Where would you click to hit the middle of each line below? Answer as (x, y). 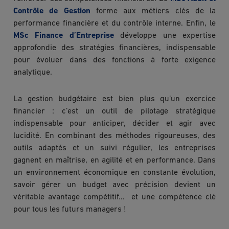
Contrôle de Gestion (52, 11)
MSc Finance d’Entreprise (64, 36)
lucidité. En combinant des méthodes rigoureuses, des (114, 136)
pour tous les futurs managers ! (70, 209)
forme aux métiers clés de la (153, 11)
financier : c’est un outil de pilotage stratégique (114, 111)
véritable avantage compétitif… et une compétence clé (114, 197)
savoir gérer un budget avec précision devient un (114, 185)
